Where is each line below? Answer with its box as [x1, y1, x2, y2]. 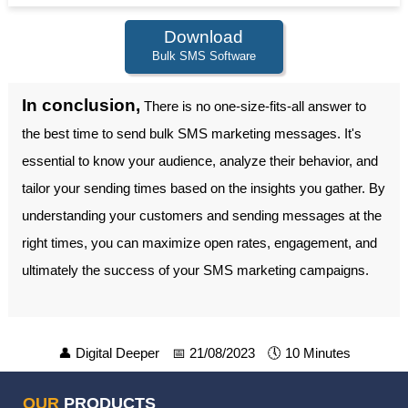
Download [164, 26, 244, 46]
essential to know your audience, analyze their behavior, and [21, 152, 378, 168]
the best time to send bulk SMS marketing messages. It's [21, 125, 362, 141]
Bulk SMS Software [151, 48, 256, 63]
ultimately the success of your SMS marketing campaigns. [21, 261, 369, 278]
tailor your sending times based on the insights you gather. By [21, 179, 385, 196]
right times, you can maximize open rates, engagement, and [21, 234, 377, 250]
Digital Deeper [75, 344, 159, 361]
